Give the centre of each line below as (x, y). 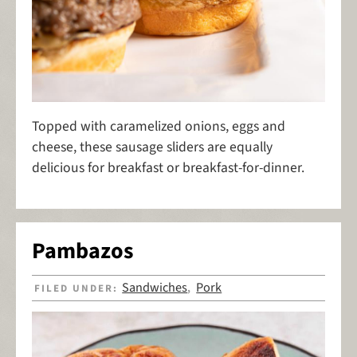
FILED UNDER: (78, 289)
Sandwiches (155, 288)
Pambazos (82, 251)
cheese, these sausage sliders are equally (152, 147)
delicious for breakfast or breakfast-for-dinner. (170, 168)
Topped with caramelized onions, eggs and (159, 126)
